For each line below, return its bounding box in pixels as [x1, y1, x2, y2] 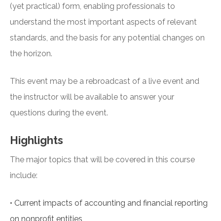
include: [10, 171, 37, 181]
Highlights [10, 134, 63, 147]
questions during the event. [10, 108, 108, 118]
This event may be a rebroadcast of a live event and [10, 76, 199, 86]
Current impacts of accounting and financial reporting [14, 198, 208, 208]
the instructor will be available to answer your [10, 92, 174, 102]
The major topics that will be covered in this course [10, 155, 195, 165]
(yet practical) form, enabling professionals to [10, 1, 175, 11]
